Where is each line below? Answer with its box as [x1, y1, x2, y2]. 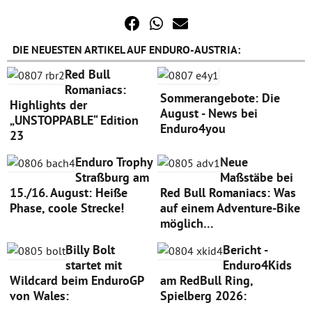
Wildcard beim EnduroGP [10, 272, 143, 288]
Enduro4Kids [222, 256, 292, 273]
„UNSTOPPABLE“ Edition [10, 111, 139, 128]
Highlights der [10, 96, 87, 113]
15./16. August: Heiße [10, 184, 127, 201]
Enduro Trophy [75, 153, 153, 170]
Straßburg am [75, 169, 149, 185]
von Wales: [10, 287, 69, 304]
